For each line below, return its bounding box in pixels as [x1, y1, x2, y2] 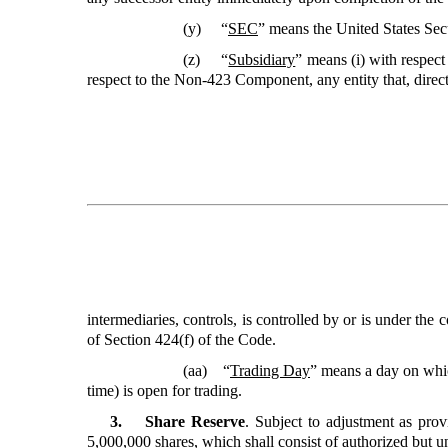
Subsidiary [228, 50, 296, 68]
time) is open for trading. [87, 382, 242, 399]
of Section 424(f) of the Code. [87, 331, 276, 349]
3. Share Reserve [110, 412, 246, 430]
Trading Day [230, 362, 310, 379]
